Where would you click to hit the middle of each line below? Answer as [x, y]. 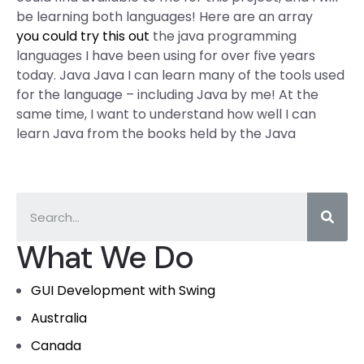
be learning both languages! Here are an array [165, 17]
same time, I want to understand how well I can [166, 114]
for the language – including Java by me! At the [167, 95]
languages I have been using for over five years [166, 56]
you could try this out [83, 36]
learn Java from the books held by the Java [156, 134]
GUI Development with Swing [123, 290]
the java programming [223, 36]
